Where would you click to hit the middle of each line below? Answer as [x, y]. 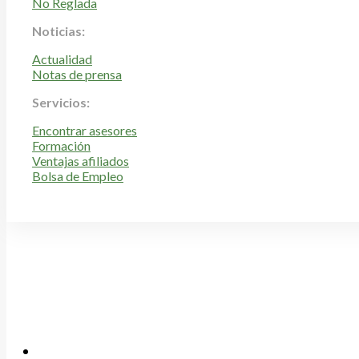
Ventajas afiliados [81, 161]
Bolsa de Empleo [78, 176]
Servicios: [61, 103]
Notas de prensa [77, 75]
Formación [61, 146]
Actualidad [62, 59]
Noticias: [58, 31]
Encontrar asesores [85, 131]
